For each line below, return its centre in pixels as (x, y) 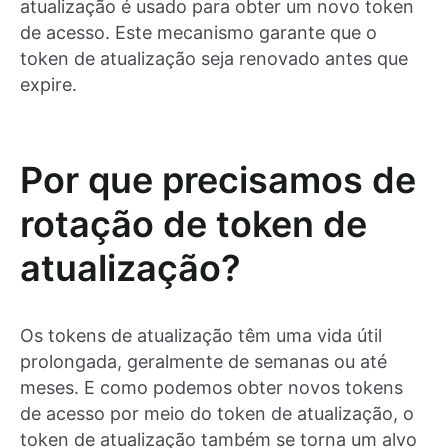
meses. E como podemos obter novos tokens (211, 388)
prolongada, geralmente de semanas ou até (203, 362)
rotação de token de (193, 224)
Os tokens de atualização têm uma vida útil (201, 336)
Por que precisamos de (218, 180)
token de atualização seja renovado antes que (214, 59)
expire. (48, 85)
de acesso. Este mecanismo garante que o (198, 33)
